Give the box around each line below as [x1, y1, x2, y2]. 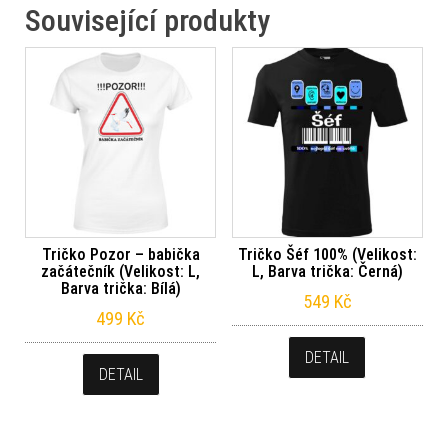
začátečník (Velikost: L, [41, 262, 201, 282]
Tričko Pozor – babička [41, 245, 200, 265]
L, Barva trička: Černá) [251, 262, 403, 282]
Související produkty [25, 3, 270, 38]
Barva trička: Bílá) [60, 279, 181, 299]
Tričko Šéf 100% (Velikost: [237, 245, 417, 265]
